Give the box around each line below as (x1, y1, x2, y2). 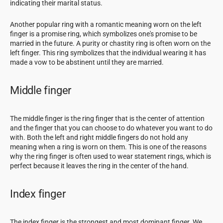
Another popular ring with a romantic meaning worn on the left (10, 20, 202, 28)
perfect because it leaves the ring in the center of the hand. (10, 161, 190, 170)
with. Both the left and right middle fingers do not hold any (10, 133, 188, 141)
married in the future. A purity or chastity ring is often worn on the (10, 39, 211, 47)
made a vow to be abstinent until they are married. (10, 58, 167, 66)
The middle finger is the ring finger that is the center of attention (10, 114, 205, 122)
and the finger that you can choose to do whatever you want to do (10, 123, 213, 132)
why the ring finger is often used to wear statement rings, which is (10, 152, 211, 160)
